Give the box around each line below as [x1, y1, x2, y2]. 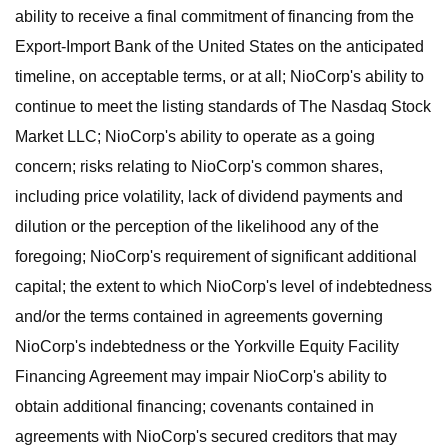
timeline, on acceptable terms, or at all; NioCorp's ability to [15, 68, 424, 85]
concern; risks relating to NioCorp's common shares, [15, 158, 383, 175]
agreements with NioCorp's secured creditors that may [15, 428, 397, 445]
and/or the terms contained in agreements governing [15, 308, 383, 325]
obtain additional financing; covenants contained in [15, 398, 374, 415]
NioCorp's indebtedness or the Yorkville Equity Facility [15, 338, 399, 355]
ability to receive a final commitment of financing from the [15, 8, 414, 25]
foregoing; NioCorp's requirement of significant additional [15, 248, 417, 265]
